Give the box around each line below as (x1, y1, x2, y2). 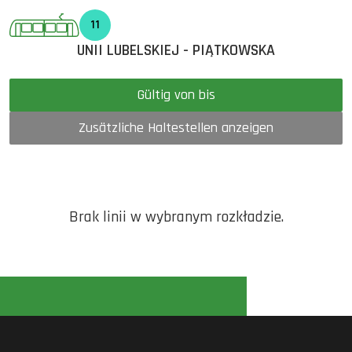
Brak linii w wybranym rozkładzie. (68, 207, 284, 227)
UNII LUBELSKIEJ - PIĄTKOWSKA (77, 40, 275, 60)
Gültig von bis (198, 86, 215, 104)
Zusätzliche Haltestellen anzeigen (79, 119, 273, 137)
